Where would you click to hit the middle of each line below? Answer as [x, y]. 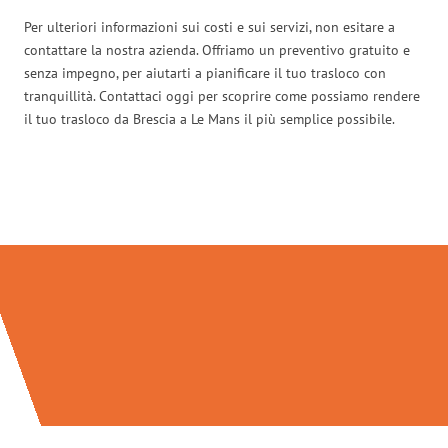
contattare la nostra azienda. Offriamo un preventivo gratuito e [217, 49]
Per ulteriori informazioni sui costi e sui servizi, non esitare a [209, 26]
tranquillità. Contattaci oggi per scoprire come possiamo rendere [222, 95]
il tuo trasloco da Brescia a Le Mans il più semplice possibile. [209, 118]
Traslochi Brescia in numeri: [224, 202]
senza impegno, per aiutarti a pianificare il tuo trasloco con [205, 72]
